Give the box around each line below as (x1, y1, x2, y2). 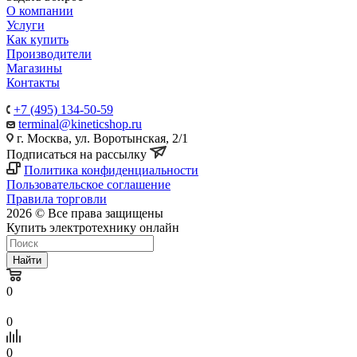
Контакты (6, 75, 60, 89)
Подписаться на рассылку (6, 147, 150, 161)
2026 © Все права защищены (6, 206, 163, 220)
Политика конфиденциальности (24, 163, 198, 177)
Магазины (6, 61, 62, 75)
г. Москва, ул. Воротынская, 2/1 (14, 131, 188, 145)
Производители (6, 46, 92, 61)
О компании (6, 3, 73, 18)
